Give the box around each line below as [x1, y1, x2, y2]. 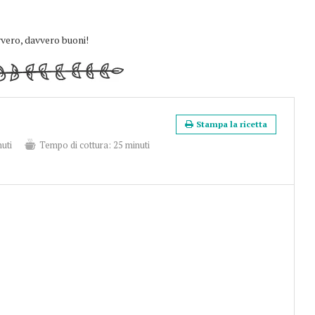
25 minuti [113, 139, 150, 151]
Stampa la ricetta [195, 119, 267, 129]
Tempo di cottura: [39, 139, 111, 151]
